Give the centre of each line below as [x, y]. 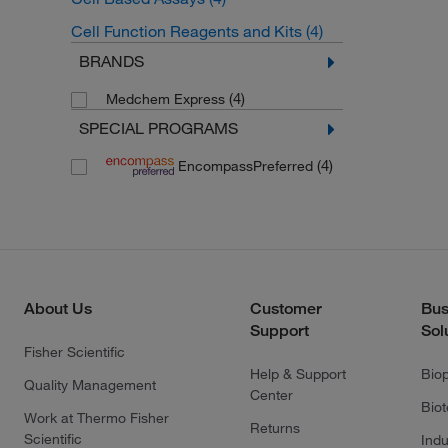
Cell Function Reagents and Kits [188, 31]
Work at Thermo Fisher [96, 417]
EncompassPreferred [245, 166]
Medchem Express [167, 99]
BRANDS [111, 61]
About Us [58, 308]
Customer [286, 308]
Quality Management [90, 384]
